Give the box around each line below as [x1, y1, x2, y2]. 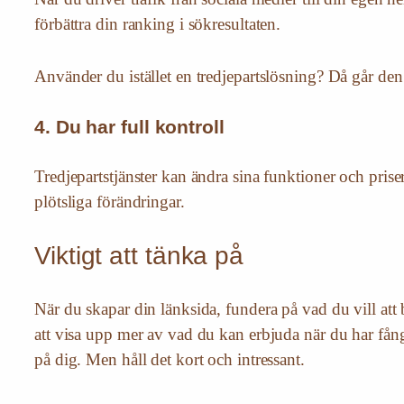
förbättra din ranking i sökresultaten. [34, 14, 281, 34]
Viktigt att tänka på [34, 242, 243, 271]
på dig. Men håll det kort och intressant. [34, 350, 305, 370]
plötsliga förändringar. [34, 192, 185, 212]
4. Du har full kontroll [34, 116, 225, 138]
